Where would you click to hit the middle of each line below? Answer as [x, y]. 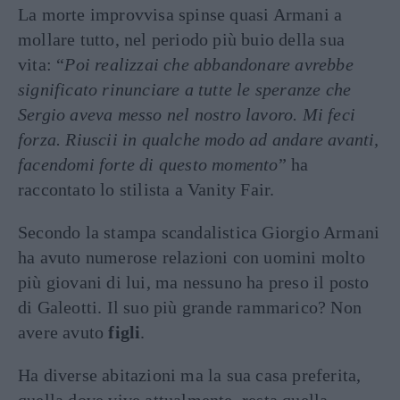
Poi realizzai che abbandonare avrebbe [209, 65]
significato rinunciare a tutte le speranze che [185, 90]
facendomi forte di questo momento [148, 165]
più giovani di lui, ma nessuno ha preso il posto [194, 283]
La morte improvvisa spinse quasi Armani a [180, 15]
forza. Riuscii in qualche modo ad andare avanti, [199, 140]
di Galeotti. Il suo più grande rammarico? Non [190, 308]
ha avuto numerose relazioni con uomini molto [192, 258]
